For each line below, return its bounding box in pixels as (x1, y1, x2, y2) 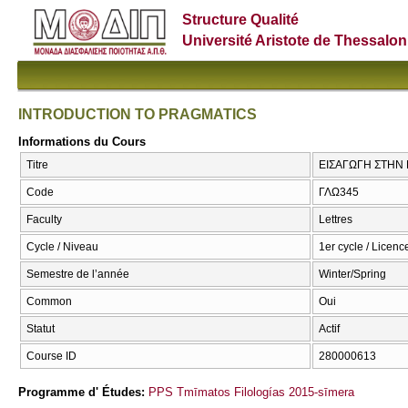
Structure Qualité (182, 12, 300, 27)
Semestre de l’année (26, 268, 129, 281)
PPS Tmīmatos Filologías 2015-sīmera (148, 384, 354, 399)
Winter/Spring (319, 268, 386, 281)
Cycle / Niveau (26, 240, 98, 254)
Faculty (26, 213, 62, 227)
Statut (26, 322, 55, 336)
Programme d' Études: (18, 384, 148, 399)
